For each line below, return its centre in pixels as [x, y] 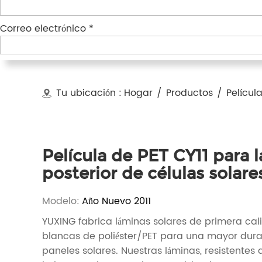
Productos [189, 93]
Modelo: [61, 201]
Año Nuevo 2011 [116, 201]
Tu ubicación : [89, 93]
